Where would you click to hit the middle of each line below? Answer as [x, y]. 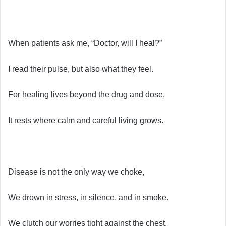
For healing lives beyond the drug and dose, [87, 94]
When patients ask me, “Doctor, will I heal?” [85, 43]
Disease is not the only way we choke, [76, 172]
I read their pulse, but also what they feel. [81, 69]
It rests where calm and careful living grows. [86, 120]
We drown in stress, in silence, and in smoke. [88, 197]
